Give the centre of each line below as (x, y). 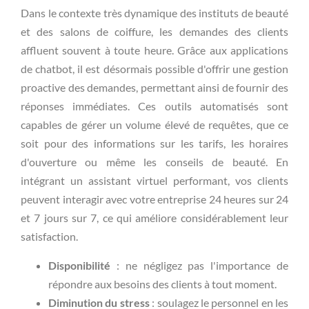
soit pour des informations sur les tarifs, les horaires (154, 143)
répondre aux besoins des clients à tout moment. (162, 283)
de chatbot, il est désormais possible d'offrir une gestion (154, 69)
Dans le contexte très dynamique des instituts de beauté (154, 13)
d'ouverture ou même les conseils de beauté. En (154, 162)
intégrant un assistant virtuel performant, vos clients (154, 181)
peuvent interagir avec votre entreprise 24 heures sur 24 (154, 199)
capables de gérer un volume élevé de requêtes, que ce (154, 125)
